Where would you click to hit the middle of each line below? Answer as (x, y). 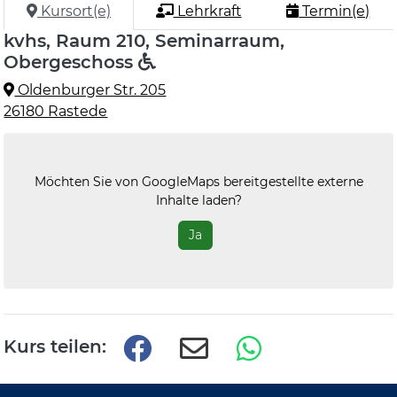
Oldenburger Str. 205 (90, 90)
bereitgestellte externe (291, 181)
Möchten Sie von (88, 181)
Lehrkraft (207, 11)
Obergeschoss (71, 62)
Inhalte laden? (198, 200)
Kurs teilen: (55, 346)
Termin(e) (335, 11)
